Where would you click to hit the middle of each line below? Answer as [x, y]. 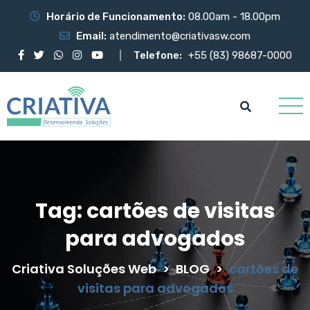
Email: [91, 36]
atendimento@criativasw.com [180, 36]
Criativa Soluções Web [84, 268]
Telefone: [158, 55]
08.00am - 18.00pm [233, 17]
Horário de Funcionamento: [116, 17]
